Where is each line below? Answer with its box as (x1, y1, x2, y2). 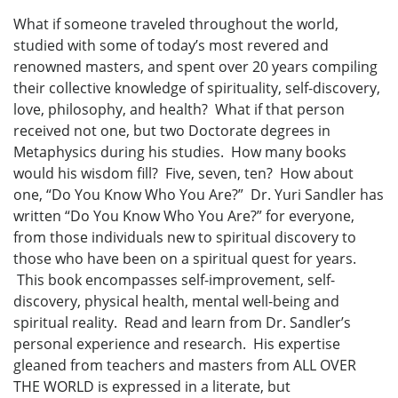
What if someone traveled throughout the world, (13, 14, 338, 35)
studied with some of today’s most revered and (13, 36, 329, 56)
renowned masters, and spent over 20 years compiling (13, 57, 378, 77)
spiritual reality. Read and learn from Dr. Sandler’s (13, 313, 351, 333)
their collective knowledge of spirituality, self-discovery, (13, 78, 380, 99)
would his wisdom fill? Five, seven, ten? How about (13, 163, 354, 184)
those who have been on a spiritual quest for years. (13, 249, 356, 269)
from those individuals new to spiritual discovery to (13, 227, 356, 248)
